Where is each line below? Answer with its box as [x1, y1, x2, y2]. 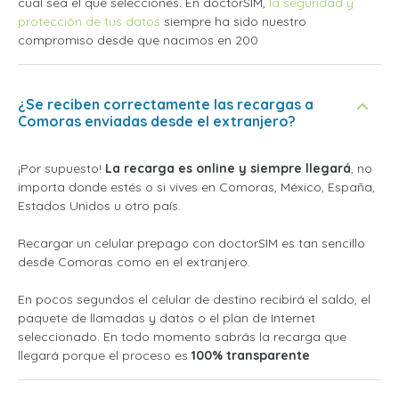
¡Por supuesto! [18, 159, 105, 176]
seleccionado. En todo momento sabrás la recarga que [18, 328, 346, 345]
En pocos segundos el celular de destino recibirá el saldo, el [18, 290, 370, 307]
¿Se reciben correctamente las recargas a [18, 94, 313, 113]
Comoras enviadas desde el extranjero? [18, 111, 296, 130]
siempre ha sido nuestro [160, 12, 306, 29]
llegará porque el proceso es [18, 346, 191, 363]
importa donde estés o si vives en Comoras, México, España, [18, 178, 375, 195]
